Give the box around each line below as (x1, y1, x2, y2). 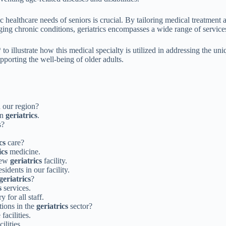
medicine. (8, 147, 40, 156)
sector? (68, 201, 92, 210)
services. (2, 183, 31, 192)
